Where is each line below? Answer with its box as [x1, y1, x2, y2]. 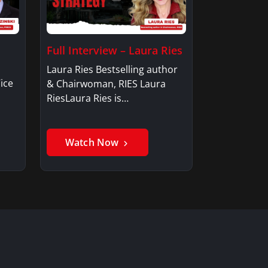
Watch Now [65, 135, 121, 149]
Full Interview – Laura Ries [47, 42, 182, 57]
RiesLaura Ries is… [47, 91, 129, 105]
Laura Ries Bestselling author [47, 62, 178, 76]
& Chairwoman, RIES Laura [47, 77, 166, 90]
